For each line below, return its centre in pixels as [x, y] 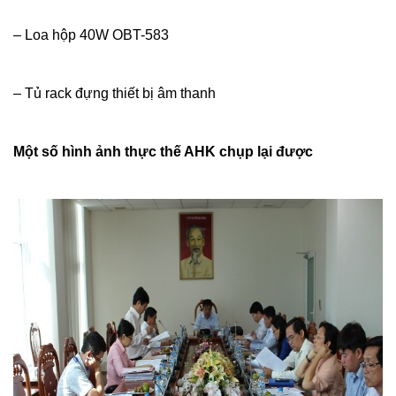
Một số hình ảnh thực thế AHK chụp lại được [163, 151]
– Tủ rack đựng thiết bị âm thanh [114, 93]
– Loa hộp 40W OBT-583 [91, 34]
